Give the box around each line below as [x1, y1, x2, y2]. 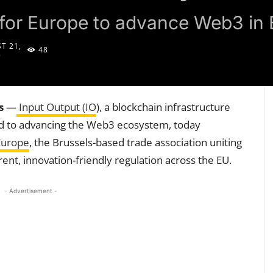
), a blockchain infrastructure [96, 100, 230, 115]
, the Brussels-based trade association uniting [29, 135, 242, 150]
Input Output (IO [16, 100, 96, 115]
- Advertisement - [4, 187, 57, 195]
